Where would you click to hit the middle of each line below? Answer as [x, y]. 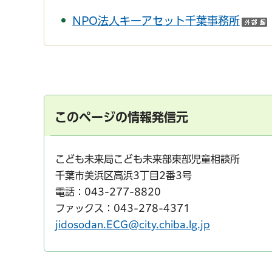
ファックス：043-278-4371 [123, 208]
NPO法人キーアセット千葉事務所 [156, 21]
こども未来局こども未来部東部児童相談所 [148, 159]
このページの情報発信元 [121, 117]
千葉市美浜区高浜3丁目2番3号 [124, 175]
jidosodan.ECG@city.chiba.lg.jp [133, 224]
